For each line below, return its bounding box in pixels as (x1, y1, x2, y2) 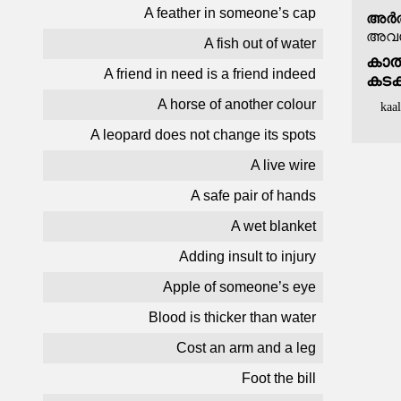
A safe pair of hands (191, 188, 316, 203)
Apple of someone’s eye (163, 279, 316, 294)
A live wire (251, 158, 316, 173)
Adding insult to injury (179, 249, 316, 264)
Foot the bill (242, 371, 316, 386)
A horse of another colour (158, 97, 316, 112)
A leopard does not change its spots (90, 127, 316, 142)
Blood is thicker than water (149, 310, 316, 325)
